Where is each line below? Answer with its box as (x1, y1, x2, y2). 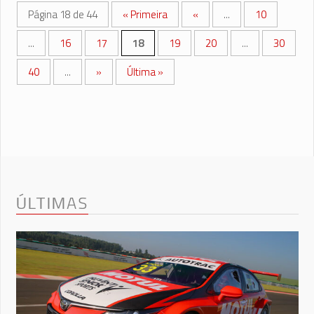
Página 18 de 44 (28, 6, 97, 22)
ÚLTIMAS (16, 190, 88, 215)
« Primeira (123, 6, 168, 22)
